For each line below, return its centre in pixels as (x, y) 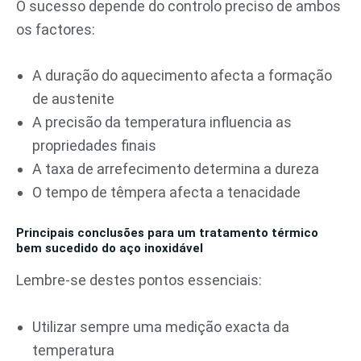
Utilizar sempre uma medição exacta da (161, 326)
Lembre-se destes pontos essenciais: (139, 280)
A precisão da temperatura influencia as (162, 122)
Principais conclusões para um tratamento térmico (167, 233)
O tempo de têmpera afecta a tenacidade (166, 193)
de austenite (73, 99)
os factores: (56, 29)
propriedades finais (94, 146)
